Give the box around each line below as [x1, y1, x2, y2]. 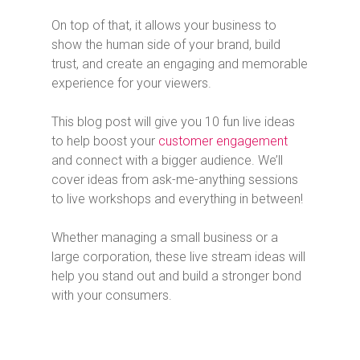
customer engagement [158, 133, 288, 149]
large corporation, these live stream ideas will [51, 249, 305, 264]
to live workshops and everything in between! [51, 191, 306, 207]
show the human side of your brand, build [51, 37, 280, 52]
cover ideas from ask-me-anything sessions [51, 172, 298, 187]
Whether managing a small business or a [51, 230, 278, 245]
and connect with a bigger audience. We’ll [51, 153, 283, 168]
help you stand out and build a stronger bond [51, 268, 301, 284]
